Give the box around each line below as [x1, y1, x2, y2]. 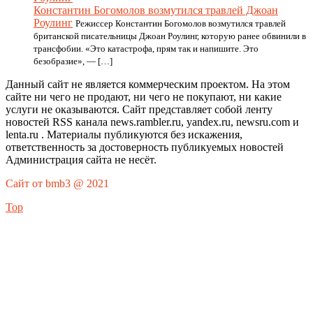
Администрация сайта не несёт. [6, 154, 156, 166]
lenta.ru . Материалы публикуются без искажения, [6, 129, 242, 140]
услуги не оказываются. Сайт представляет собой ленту [6, 103, 272, 115]
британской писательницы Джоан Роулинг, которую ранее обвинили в [34, 31, 306, 41]
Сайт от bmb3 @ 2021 [6, 177, 109, 189]
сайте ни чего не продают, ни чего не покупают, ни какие [6, 91, 282, 103]
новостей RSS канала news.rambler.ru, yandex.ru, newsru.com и [6, 116, 299, 128]
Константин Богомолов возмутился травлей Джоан [34, 4, 278, 16]
